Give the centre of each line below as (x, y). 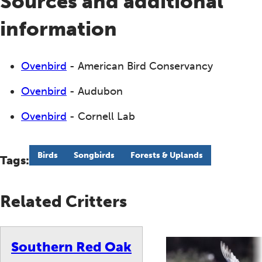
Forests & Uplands (166, 156)
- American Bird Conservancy (140, 66)
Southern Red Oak (71, 247)
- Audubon (95, 91)
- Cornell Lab (101, 116)
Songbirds (94, 156)
